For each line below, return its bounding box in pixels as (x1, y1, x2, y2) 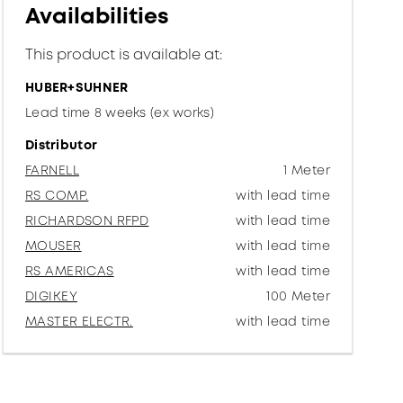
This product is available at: (25, 44, 223, 65)
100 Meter (266, 287, 330, 305)
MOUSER (25, 237, 82, 255)
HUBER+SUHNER (25, 78, 129, 96)
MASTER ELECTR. (25, 312, 133, 330)
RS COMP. (25, 186, 89, 204)
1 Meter (283, 161, 330, 179)
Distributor (25, 136, 98, 154)
